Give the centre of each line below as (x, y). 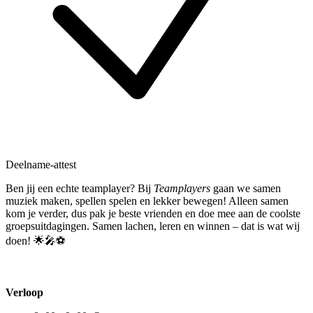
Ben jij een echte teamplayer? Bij (80, 188)
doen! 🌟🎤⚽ (36, 240)
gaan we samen (246, 188)
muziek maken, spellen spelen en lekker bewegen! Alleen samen (147, 201)
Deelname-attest (41, 164)
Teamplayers (182, 188)
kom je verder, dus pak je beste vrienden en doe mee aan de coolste (153, 213)
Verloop (24, 292)
